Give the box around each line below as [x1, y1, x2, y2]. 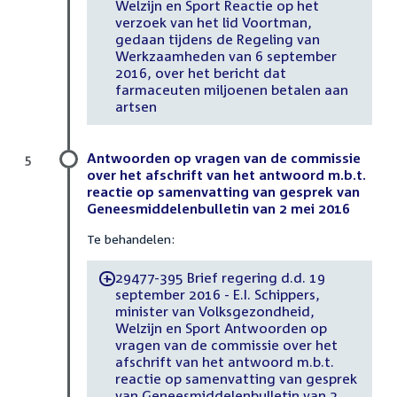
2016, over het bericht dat [114, 65, 286, 82]
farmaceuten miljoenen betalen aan [114, 82, 348, 98]
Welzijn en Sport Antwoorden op [114, 320, 327, 337]
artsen [114, 98, 157, 115]
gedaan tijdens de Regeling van [114, 31, 320, 48]
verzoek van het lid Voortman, [114, 14, 312, 31]
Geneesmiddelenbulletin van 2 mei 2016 [87, 199, 350, 216]
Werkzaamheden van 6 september [114, 48, 337, 65]
